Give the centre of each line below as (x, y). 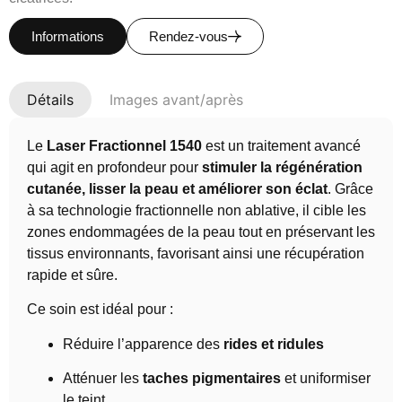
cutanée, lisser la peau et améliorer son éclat (177, 189)
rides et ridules (274, 344)
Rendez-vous (188, 36)
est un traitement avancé (281, 146)
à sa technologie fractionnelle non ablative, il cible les (197, 210)
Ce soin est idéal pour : (100, 310)
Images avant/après (176, 100)
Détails (50, 100)
